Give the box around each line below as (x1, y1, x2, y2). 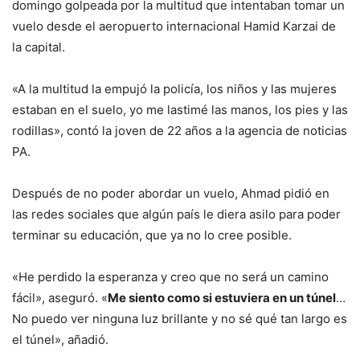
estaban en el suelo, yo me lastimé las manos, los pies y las (12, 101, 348, 117)
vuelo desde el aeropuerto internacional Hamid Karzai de (12, 18, 336, 34)
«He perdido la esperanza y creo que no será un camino (12, 268, 329, 284)
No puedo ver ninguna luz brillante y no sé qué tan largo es (12, 310, 347, 326)
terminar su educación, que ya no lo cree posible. (12, 227, 292, 243)
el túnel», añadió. (12, 331, 108, 347)
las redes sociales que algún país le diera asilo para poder (12, 206, 341, 222)
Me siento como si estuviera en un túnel (108, 289, 336, 305)
